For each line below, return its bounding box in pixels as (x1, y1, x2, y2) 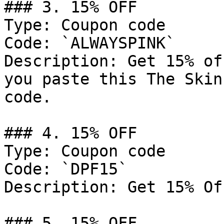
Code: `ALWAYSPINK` (4, 34, 175, 52)
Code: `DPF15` (4, 160, 127, 178)
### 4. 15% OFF (4, 124, 137, 142)
